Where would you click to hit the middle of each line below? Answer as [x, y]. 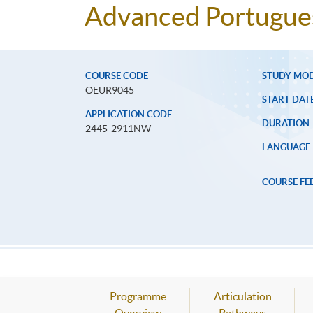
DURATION [285, 124]
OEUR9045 [110, 90]
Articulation [242, 297]
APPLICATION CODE [129, 115]
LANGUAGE [286, 147]
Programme [138, 297]
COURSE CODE [117, 76]
